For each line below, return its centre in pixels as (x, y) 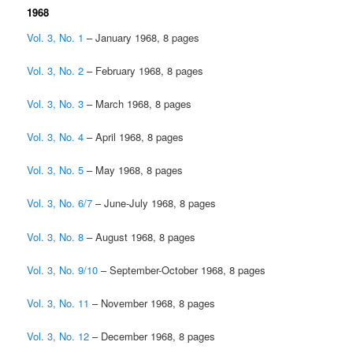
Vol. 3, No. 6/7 (60, 203)
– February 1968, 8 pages (144, 70)
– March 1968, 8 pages (138, 104)
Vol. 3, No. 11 (58, 303)
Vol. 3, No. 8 (56, 236)
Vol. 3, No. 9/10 (63, 269)
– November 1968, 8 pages (152, 303)
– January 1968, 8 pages (142, 37)
